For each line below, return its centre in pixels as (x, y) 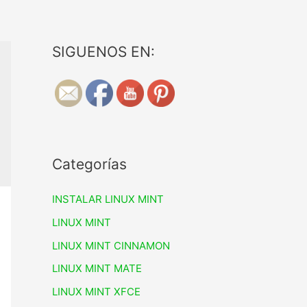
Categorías (89, 164)
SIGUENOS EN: (103, 52)
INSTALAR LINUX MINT (108, 199)
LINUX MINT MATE (97, 269)
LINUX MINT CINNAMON (111, 245)
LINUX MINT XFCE (96, 292)
